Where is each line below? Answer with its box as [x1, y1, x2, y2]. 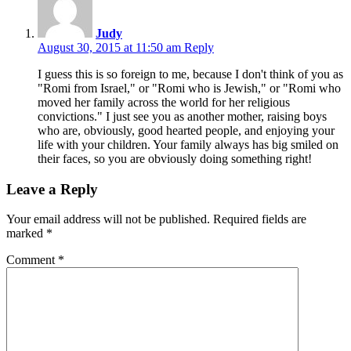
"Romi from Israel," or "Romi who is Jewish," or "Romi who [38, 81, 341, 95]
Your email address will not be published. [6, 212, 210, 226]
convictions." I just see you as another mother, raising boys [38, 109, 327, 123]
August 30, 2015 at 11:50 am [38, 40, 184, 54]
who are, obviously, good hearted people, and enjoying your [38, 123, 335, 137]
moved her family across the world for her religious [38, 95, 290, 109]
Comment [6, 253, 58, 267]
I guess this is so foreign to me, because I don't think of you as [38, 67, 343, 81]
